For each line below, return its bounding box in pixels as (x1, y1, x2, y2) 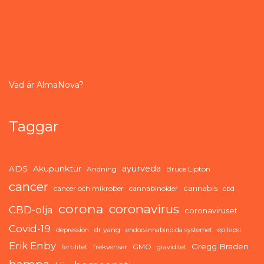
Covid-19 (9, 222, 51, 235)
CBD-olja (9, 203, 53, 216)
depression (56, 226, 89, 234)
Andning (87, 164, 117, 173)
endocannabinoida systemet (126, 226, 212, 234)
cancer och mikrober (54, 183, 124, 193)
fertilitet (61, 242, 88, 251)
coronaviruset (184, 205, 237, 215)
